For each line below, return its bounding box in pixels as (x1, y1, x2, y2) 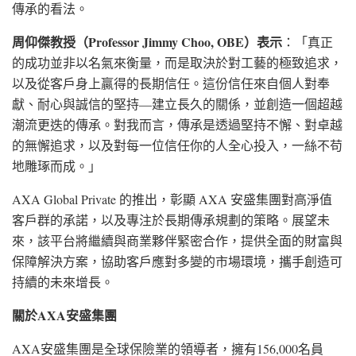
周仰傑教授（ (12, 32, 88, 51)
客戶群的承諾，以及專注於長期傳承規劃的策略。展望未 (12, 211, 330, 228)
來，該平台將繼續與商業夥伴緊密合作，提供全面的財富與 (12, 231, 342, 249)
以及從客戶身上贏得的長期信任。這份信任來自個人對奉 (12, 74, 330, 91)
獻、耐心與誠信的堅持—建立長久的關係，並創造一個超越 (12, 95, 342, 112)
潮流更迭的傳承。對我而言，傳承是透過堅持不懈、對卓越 (12, 115, 342, 133)
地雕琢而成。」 (12, 157, 101, 174)
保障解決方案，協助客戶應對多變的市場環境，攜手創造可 (12, 252, 342, 269)
